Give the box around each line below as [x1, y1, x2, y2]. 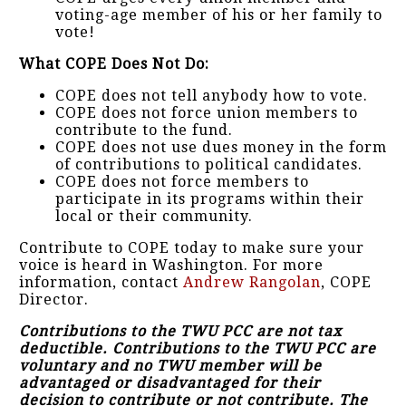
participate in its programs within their [55, 190, 364, 208]
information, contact [19, 274, 183, 291]
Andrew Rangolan [183, 274, 321, 291]
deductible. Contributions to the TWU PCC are [19, 340, 376, 357]
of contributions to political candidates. [55, 156, 362, 173]
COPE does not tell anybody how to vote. [55, 87, 368, 104]
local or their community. [55, 208, 253, 225]
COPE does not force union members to [55, 104, 358, 121]
